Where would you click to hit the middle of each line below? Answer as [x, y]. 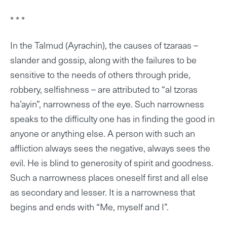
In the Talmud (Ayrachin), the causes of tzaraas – [104, 45]
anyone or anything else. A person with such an [103, 133]
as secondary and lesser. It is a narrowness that [103, 192]
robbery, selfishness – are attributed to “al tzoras [104, 89]
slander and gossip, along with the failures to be [103, 59]
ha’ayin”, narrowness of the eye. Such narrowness [107, 103]
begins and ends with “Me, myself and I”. [89, 206]
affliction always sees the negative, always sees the [110, 147]
